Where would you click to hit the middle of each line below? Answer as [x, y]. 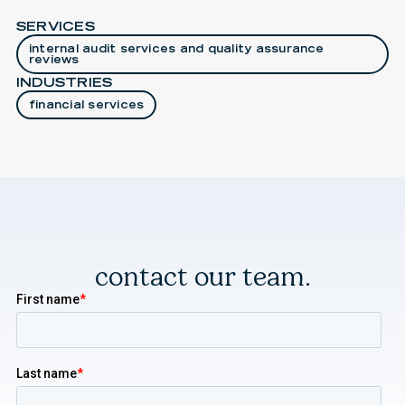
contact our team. [202, 276]
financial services [86, 104]
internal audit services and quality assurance [176, 48]
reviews [54, 59]
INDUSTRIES [64, 82]
